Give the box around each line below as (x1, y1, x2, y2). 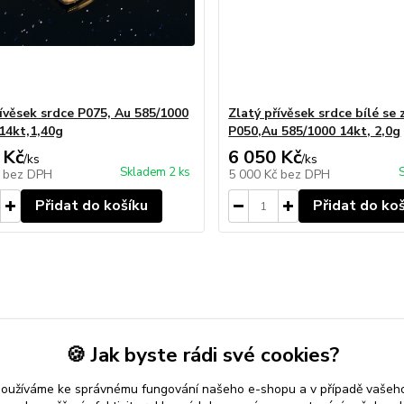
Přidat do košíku (34, 196, 148, 216)
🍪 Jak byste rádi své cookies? (65, 341, 339, 369)
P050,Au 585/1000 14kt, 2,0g (228, 123, 401, 140)
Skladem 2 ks (120, 164, 191, 180)
